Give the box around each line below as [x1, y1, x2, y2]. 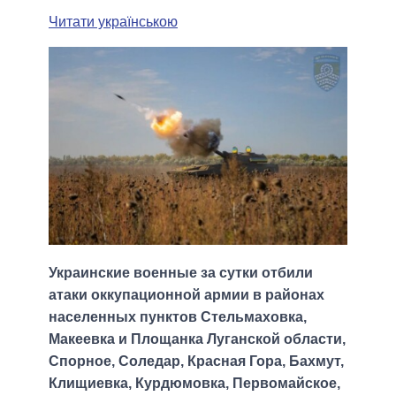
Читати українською [49, 13, 178, 29]
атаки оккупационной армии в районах [49, 287, 324, 303]
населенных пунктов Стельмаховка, [49, 309, 307, 325]
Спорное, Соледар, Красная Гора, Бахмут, [49, 354, 344, 369]
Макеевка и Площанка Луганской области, [49, 331, 346, 347]
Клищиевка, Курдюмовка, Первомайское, [49, 376, 340, 392]
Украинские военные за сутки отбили [49, 265, 313, 281]
